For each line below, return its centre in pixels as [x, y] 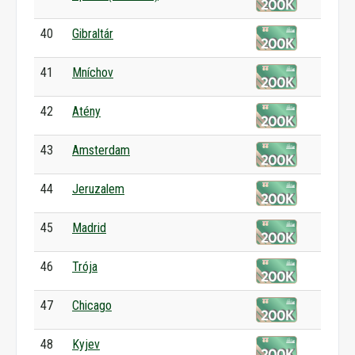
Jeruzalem [98, 189]
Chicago [92, 305]
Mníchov [93, 73]
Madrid [89, 228]
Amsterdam [101, 150]
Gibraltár [93, 34]
